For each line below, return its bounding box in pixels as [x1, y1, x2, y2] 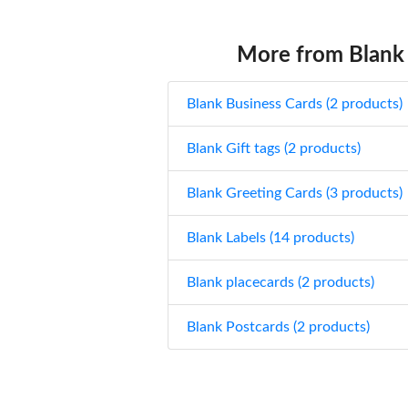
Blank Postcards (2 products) [187, 319, 371, 334]
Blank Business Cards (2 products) [187, 96, 403, 111]
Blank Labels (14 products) [187, 229, 355, 245]
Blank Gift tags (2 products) [187, 140, 362, 156]
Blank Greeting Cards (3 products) [187, 185, 403, 200]
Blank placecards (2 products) [187, 274, 375, 290]
